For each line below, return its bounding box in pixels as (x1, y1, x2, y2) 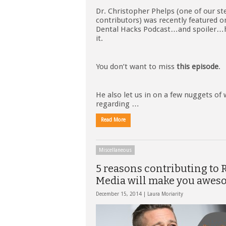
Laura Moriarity (147, 191, 183, 197)
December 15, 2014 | (96, 191, 147, 197)
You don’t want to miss (96, 62, 177, 71)
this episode (177, 62, 218, 71)
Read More (101, 117, 126, 123)
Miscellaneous (99, 147, 132, 153)
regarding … (96, 99, 139, 108)
